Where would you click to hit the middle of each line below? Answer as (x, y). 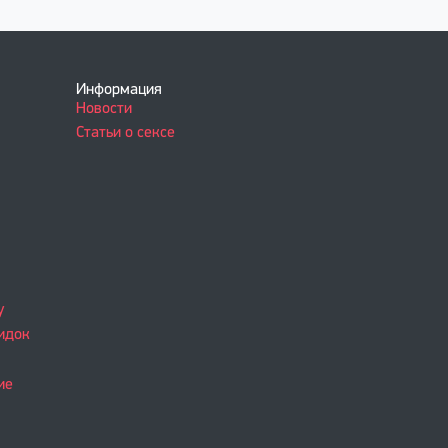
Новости (104, 109)
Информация (119, 90)
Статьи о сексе (125, 133)
